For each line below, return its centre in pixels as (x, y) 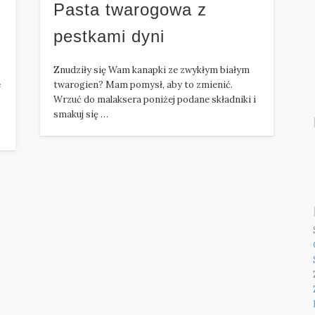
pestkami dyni (109, 37)
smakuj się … (81, 115)
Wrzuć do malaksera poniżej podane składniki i (155, 100)
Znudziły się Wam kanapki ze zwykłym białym (152, 70)
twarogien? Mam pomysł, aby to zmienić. (143, 85)
